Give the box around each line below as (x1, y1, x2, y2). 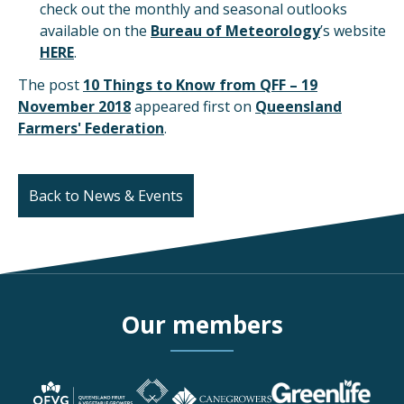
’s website (320, 21, 386, 41)
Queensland (255, 96, 342, 116)
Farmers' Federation (18, 118, 164, 138)
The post (18, 75, 83, 95)
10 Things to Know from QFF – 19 (83, 75, 317, 95)
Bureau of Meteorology (151, 21, 320, 41)
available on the (40, 21, 151, 41)
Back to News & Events (29, 186, 184, 206)
